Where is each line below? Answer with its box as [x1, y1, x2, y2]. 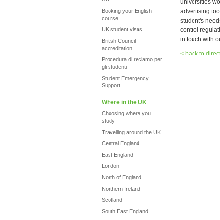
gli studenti [102, 64, 127, 70]
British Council [102, 38, 136, 44]
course [102, 15, 118, 21]
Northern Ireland [102, 186, 140, 192]
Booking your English [102, 8, 152, 14]
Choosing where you [102, 110, 151, 116]
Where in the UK [102, 99, 147, 106]
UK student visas [102, 27, 142, 32]
